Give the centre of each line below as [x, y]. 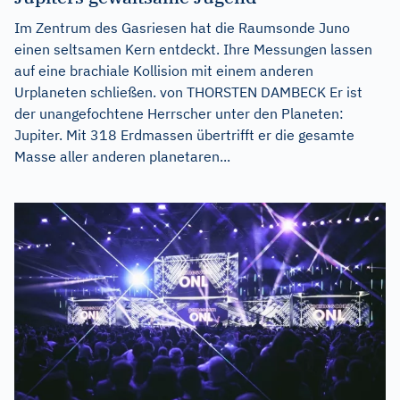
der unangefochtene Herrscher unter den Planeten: [179, 114]
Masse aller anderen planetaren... [122, 157]
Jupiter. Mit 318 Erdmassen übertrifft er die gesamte [184, 135]
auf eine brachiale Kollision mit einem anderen [164, 71]
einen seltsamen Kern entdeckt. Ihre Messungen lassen [193, 50]
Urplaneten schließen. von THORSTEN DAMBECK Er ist [188, 92]
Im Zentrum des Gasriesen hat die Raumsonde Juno [182, 28]
